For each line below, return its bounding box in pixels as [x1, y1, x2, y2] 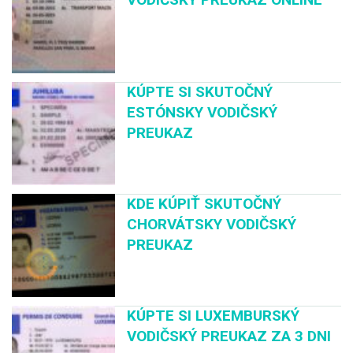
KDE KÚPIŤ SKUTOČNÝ [127, 194, 282, 213]
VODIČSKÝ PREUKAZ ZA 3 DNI [127, 327, 332, 346]
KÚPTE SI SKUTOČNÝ [127, 82, 273, 101]
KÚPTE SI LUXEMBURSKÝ [127, 307, 300, 325]
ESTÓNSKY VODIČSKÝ [127, 102, 278, 121]
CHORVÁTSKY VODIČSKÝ [127, 214, 297, 233]
